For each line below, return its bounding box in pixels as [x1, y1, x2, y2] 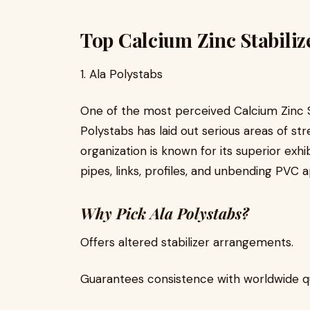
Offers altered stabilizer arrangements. [80, 235, 293, 250]
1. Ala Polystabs [80, 66, 163, 82]
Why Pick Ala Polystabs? [80, 203, 249, 224]
